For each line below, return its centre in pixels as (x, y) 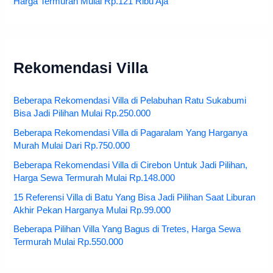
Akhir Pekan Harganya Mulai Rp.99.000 (92, 210)
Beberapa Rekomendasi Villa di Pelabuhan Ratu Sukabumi (130, 100)
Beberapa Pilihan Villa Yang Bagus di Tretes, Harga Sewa (127, 229)
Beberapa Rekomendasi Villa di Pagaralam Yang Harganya (131, 133)
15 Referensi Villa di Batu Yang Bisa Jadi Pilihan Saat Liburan (135, 197)
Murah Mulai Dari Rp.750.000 (72, 145)
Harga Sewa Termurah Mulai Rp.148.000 (94, 178)
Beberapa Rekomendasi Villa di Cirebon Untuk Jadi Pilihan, (131, 165)
